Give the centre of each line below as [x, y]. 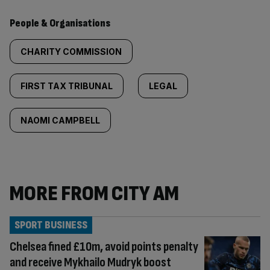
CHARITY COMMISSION [71, 52]
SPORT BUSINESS [51, 225]
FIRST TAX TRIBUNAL [67, 86]
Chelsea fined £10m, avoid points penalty [104, 247]
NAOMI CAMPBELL [60, 120]
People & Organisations [60, 23]
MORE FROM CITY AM [94, 194]
